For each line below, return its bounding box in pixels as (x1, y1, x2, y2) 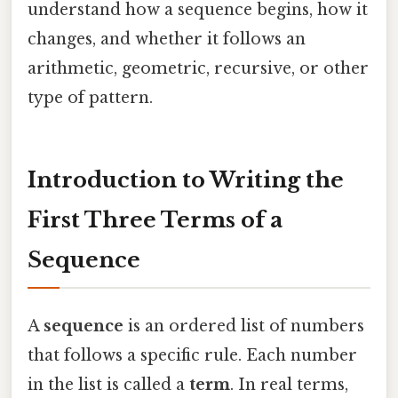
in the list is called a (28, 374, 189, 394)
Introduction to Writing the (28, 166, 344, 193)
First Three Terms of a (28, 206, 283, 233)
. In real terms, (230, 374, 348, 394)
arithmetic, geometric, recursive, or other (28, 58, 369, 78)
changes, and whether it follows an (28, 28, 306, 49)
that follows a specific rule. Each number (28, 345, 357, 365)
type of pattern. (28, 87, 153, 107)
